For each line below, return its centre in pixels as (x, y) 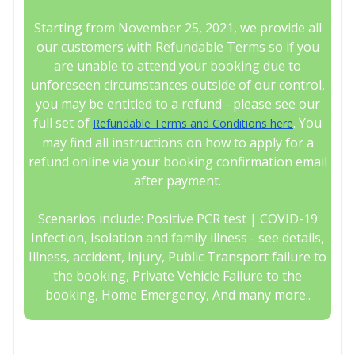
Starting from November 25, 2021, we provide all (177, 28)
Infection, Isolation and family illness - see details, (177, 238)
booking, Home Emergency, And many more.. (177, 295)
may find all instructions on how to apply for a (177, 143)
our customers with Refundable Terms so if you (177, 47)
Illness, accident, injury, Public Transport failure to (177, 257)
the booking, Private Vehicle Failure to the (177, 276)
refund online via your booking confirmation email (177, 162)
